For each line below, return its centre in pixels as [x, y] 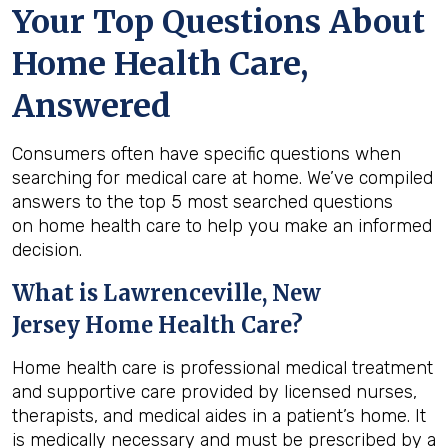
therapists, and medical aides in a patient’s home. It [219, 416]
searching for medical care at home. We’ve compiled [222, 178]
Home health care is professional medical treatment [222, 368]
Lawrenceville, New [212, 293]
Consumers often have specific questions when [206, 154]
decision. [47, 250]
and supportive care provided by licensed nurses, [214, 392]
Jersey [46, 325]
